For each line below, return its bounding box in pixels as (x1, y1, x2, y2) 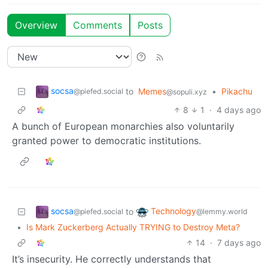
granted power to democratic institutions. (12, 134, 201, 147)
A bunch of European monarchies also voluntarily (12, 120, 234, 132)
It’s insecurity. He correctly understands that (12, 252, 211, 265)
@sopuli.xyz (166, 87, 207, 96)
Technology (151, 205, 196, 216)
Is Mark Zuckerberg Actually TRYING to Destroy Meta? (26, 221, 240, 232)
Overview (15, 19, 57, 31)
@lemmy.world (196, 206, 248, 216)
